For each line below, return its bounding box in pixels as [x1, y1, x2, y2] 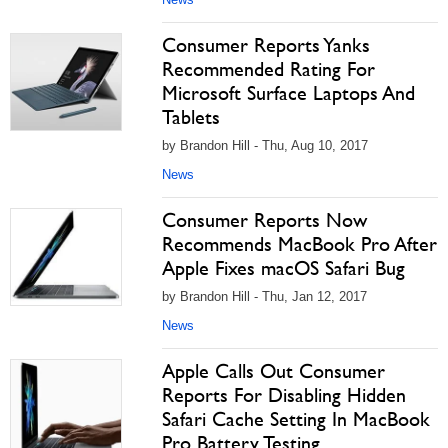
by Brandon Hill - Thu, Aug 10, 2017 [162, 138, 368, 153]
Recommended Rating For [162, 57, 375, 81]
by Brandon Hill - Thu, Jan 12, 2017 [162, 289, 367, 304]
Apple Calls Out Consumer [162, 359, 385, 383]
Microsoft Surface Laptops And [162, 81, 415, 105]
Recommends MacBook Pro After [162, 232, 437, 256]
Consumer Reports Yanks [162, 33, 370, 57]
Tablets [162, 105, 220, 129]
